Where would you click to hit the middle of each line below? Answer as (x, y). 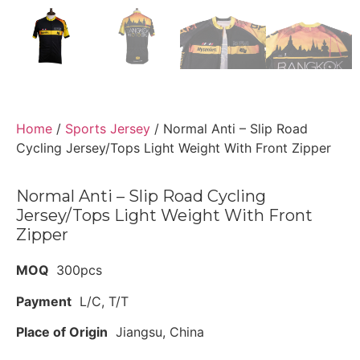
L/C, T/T (100, 301)
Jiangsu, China (156, 332)
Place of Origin (62, 332)
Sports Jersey (108, 129)
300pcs (77, 270)
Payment (44, 301)
